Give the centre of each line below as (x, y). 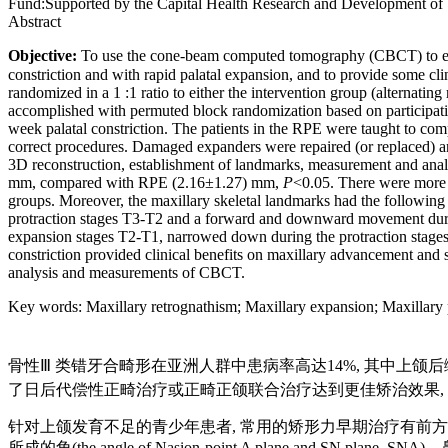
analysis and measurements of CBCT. (126, 272)
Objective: (42, 55)
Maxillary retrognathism (161, 306)
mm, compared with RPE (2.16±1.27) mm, (143, 182)
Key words (43, 306)
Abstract (34, 21)
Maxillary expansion (309, 306)
